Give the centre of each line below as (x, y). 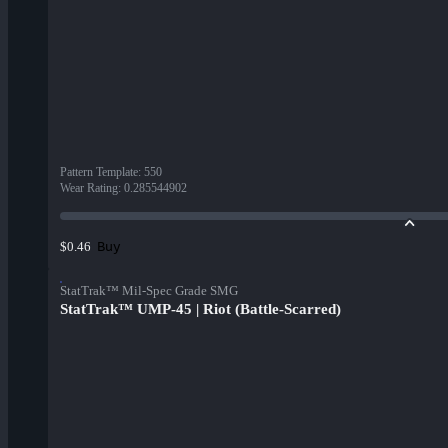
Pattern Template (99, 172)
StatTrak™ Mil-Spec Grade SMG (149, 291)
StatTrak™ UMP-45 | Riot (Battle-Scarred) (200, 309)
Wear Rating (89, 188)
